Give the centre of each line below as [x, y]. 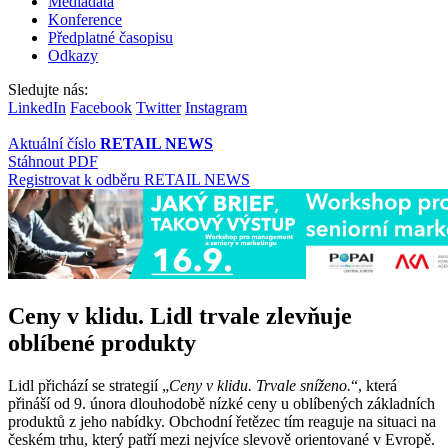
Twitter [158, 107]
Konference [85, 19]
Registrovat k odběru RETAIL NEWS [129, 179]
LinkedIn [37, 107]
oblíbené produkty [102, 342]
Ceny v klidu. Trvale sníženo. [260, 385]
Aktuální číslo [54, 143]
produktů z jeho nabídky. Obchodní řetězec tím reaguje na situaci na [222, 421]
